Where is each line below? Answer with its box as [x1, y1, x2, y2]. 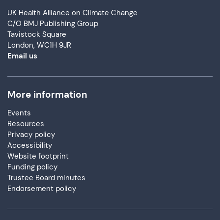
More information [7, 88, 87, 101]
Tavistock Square [7, 29, 66, 39]
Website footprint [7, 151, 69, 161]
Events [7, 108, 31, 118]
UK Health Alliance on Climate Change [7, 7, 137, 18]
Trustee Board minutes [7, 172, 85, 183]
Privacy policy [7, 129, 55, 139]
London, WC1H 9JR [7, 40, 71, 50]
